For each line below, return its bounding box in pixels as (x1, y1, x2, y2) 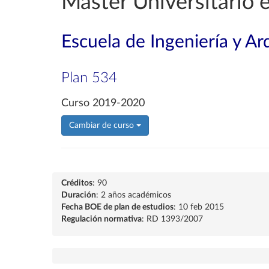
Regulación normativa (61, 215, 142, 223)
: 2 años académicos (96, 191, 171, 199)
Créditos (61, 179, 92, 187)
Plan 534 (61, 71, 117, 85)
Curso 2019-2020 (61, 98, 145, 109)
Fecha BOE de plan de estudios (61, 203, 174, 211)
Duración (61, 191, 96, 199)
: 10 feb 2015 (174, 203, 224, 211)
